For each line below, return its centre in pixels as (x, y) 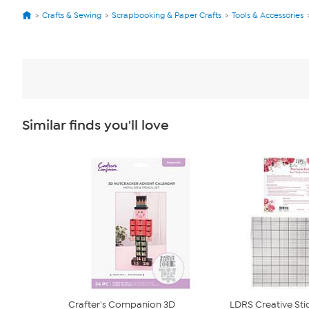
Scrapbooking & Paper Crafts (167, 15)
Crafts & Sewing (72, 15)
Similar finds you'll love (96, 126)
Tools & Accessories (268, 15)
